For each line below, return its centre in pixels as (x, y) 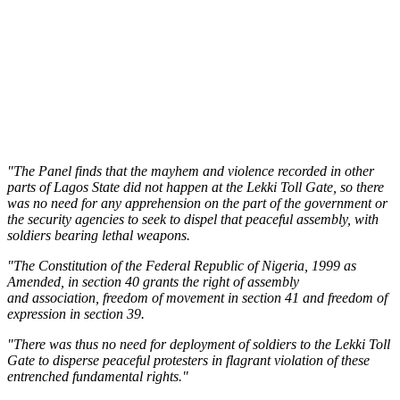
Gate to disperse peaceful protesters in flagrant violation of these (188, 360)
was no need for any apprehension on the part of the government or (197, 203)
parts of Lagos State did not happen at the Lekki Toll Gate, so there (196, 187)
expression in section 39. (76, 313)
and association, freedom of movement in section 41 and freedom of (197, 297)
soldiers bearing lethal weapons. (99, 235)
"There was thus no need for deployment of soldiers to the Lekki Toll (199, 344)
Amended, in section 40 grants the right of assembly (153, 281)
